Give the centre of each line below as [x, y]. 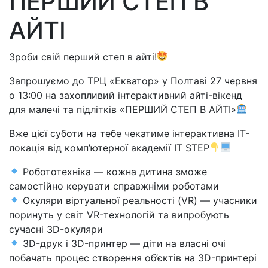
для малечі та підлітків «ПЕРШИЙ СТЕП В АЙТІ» [123, 109]
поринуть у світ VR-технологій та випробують [119, 214]
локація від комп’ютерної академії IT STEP [109, 147]
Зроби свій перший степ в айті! [83, 57]
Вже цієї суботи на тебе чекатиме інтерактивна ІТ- [129, 133]
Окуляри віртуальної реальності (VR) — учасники [139, 200]
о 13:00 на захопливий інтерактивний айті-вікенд [126, 95]
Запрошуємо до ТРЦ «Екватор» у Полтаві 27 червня [133, 80]
